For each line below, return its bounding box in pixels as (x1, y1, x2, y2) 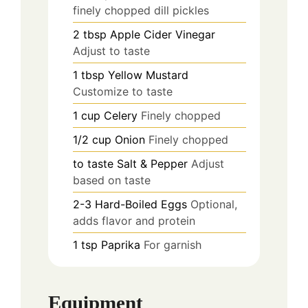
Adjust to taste (73, 43, 150, 58)
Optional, (190, 197, 237, 211)
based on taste (73, 173, 151, 187)
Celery (104, 108, 137, 122)
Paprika (101, 237, 140, 252)
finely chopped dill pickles (73, 3, 209, 17)
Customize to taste (73, 84, 173, 98)
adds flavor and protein (73, 213, 195, 228)
